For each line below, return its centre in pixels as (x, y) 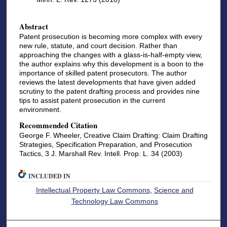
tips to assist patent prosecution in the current (92, 100)
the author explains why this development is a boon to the (111, 64)
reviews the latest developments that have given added (107, 82)
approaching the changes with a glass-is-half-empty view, (110, 54)
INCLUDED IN (50, 176)
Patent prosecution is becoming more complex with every (110, 36)
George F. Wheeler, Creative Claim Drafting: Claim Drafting (113, 136)
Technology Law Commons (115, 201)
